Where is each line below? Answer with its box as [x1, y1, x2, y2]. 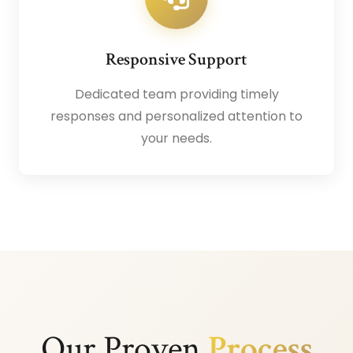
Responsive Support [106, 48, 247, 72]
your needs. [141, 129, 212, 148]
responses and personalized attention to [50, 107, 303, 126]
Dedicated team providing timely [74, 85, 279, 104]
